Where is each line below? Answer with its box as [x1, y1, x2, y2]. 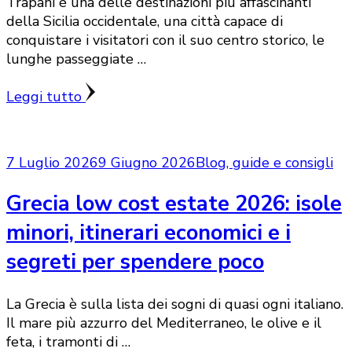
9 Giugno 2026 [98, 152, 196, 172]
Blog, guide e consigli [196, 152, 333, 172]
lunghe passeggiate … [6, 49, 146, 68]
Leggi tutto [6, 86, 86, 106]
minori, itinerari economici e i [6, 218, 291, 248]
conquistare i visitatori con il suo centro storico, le [6, 30, 324, 49]
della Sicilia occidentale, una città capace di [6, 11, 283, 31]
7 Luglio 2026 [6, 152, 98, 172]
